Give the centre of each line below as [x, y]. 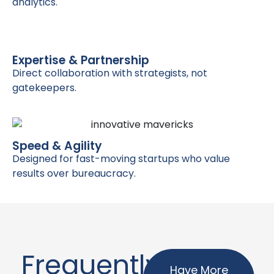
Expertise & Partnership [81, 60]
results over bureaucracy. [74, 174]
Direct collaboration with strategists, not [110, 73]
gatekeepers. [44, 87]
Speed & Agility [57, 146]
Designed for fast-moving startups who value [121, 159]
